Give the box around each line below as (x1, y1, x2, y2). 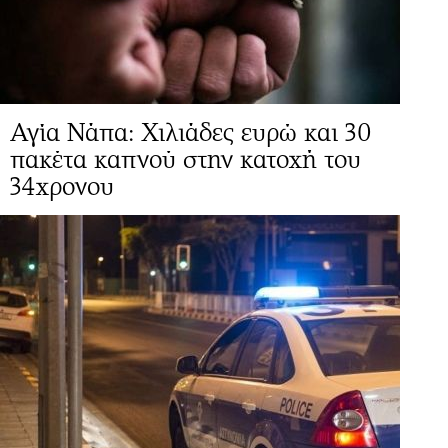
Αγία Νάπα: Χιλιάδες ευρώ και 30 (10, 117, 371, 147)
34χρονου (10, 171, 114, 201)
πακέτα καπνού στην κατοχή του (10, 144, 361, 174)
